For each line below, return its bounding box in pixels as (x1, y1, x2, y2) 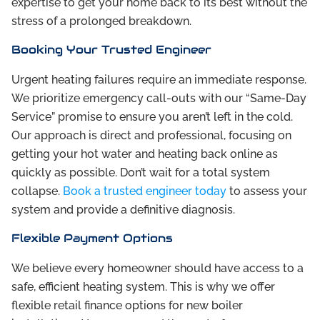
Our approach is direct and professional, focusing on (11, 129, 291, 143)
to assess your (226, 184, 307, 199)
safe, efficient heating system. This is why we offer (11, 280, 275, 294)
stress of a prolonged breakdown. (11, 14, 191, 28)
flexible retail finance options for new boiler (11, 299, 243, 313)
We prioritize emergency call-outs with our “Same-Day (11, 91, 306, 106)
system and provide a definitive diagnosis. (11, 203, 235, 217)
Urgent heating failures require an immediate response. (11, 73, 306, 87)
